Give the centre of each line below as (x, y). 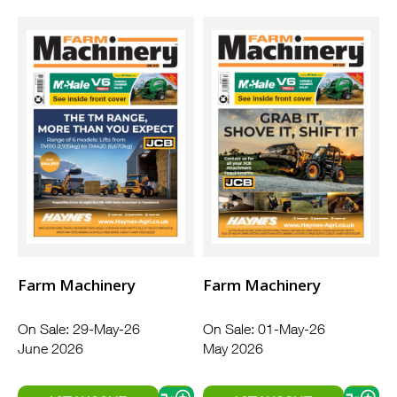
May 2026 (233, 349)
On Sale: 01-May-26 (264, 329)
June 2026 (51, 349)
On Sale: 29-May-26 (79, 329)
